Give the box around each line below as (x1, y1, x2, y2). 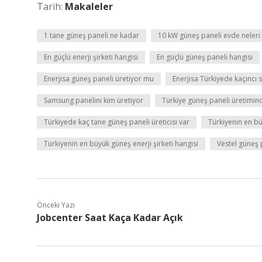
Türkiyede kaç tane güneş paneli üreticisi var (44, 117, 189, 127)
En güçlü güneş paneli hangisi (157, 52, 253, 62)
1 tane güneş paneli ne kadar (44, 30, 139, 40)
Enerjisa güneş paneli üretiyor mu (44, 74, 154, 84)
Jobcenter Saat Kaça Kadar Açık (37, 211, 183, 224)
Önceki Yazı (37, 200, 75, 210)
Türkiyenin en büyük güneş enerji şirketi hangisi (44, 139, 198, 149)
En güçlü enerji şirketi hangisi (44, 52, 138, 62)
